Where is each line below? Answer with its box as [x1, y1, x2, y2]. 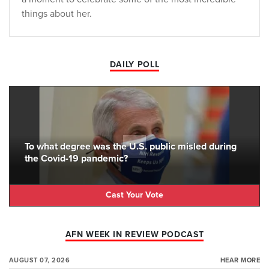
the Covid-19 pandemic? [25, 152, 128, 165]
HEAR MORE [220, 256, 260, 264]
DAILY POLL [109, 59, 160, 70]
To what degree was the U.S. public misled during [25, 140, 237, 153]
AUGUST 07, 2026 [9, 256, 70, 264]
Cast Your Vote [106, 190, 163, 201]
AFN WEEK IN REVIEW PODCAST [65, 229, 204, 240]
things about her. [22, 7, 92, 20]
